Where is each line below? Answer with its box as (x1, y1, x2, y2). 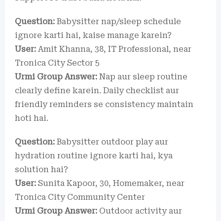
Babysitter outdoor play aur (55, 137, 168, 147)
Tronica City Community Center (15, 192, 145, 202)
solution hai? (15, 164, 68, 174)
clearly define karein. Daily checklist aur (15, 85, 179, 95)
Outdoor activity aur (97, 206, 182, 216)
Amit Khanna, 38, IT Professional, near (36, 44, 191, 54)
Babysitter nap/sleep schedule (55, 16, 181, 26)
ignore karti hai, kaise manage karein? (15, 30, 172, 40)
